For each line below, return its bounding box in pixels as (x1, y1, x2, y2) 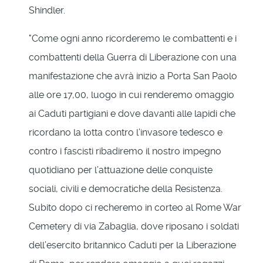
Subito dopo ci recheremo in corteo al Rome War (29, 201, 241, 213)
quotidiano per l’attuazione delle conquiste (29, 164, 213, 176)
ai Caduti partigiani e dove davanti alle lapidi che (29, 107, 235, 119)
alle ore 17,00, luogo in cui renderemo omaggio (29, 89, 234, 100)
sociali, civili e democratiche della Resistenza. (29, 183, 222, 194)
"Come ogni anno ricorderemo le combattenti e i (29, 32, 237, 44)
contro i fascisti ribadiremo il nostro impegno (29, 145, 221, 157)
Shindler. (29, 4, 65, 16)
